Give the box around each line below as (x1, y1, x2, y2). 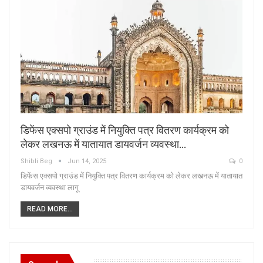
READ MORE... (27, 204, 73, 213)
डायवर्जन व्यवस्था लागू (21, 183, 79, 192)
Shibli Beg (21, 157, 54, 165)
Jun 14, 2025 (68, 157, 106, 165)
